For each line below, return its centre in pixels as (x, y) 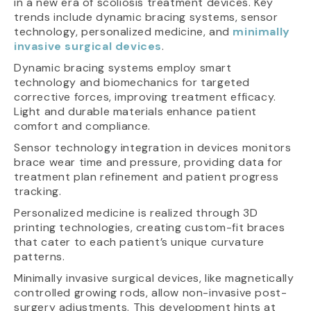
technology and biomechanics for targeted (132, 83)
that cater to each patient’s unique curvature (140, 242)
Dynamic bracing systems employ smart (123, 68)
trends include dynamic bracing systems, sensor (146, 17)
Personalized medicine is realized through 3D (136, 213)
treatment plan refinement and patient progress (146, 177)
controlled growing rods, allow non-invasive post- (151, 293)
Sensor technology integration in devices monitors (153, 148)
